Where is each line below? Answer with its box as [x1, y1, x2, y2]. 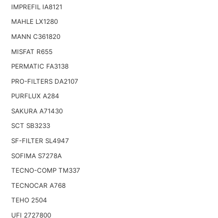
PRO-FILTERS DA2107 [11, 77, 78, 85]
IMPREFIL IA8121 [11, 2, 62, 11]
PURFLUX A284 [11, 92, 59, 100]
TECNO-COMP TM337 [11, 166, 80, 175]
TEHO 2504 [11, 196, 47, 204]
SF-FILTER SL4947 [11, 137, 69, 145]
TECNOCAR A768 [11, 181, 66, 189]
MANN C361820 [11, 32, 60, 40]
